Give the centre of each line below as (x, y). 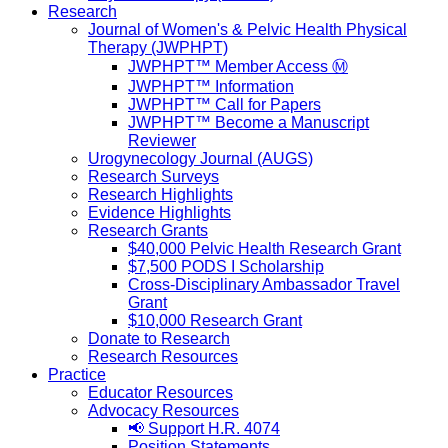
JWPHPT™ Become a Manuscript (248, 122)
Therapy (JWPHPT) (158, 47)
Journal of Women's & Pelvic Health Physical (247, 29)
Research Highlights (160, 194)
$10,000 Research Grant (215, 320)
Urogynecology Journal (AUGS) (200, 158)
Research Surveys (153, 176)
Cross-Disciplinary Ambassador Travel (264, 284)
